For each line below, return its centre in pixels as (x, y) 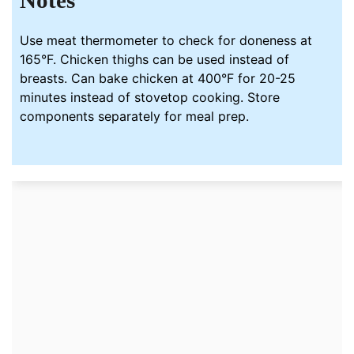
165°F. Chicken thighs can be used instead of (155, 60)
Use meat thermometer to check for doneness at (166, 41)
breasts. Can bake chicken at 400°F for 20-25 (158, 79)
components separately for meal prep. (135, 117)
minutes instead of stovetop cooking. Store (150, 98)
